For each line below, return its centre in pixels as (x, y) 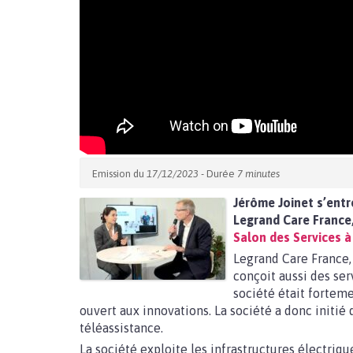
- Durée (218, 174)
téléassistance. (121, 328)
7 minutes (258, 174)
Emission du (119, 174)
